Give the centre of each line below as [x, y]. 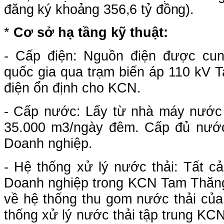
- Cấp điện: [44, 56]
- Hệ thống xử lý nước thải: [94, 167]
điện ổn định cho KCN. [72, 88]
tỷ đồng [163, 9]
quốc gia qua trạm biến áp [86, 72]
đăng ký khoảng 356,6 [73, 9]
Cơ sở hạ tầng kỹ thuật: [91, 32]
